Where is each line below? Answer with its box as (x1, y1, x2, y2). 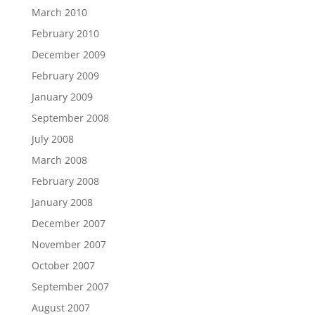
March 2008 (31, 153, 87, 167)
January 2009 (31, 90, 93, 103)
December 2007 (31, 217, 105, 230)
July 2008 (31, 132, 74, 146)
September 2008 (31, 111, 109, 124)
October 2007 (31, 259, 95, 272)
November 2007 (31, 238, 106, 251)
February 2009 (31, 69, 99, 82)
